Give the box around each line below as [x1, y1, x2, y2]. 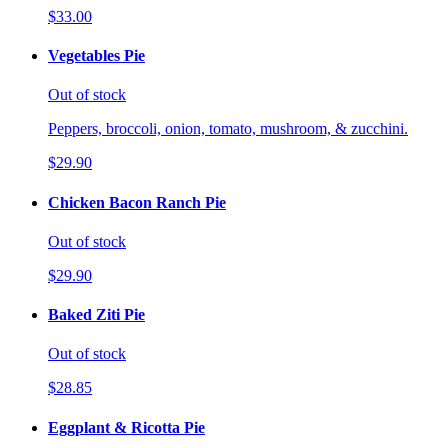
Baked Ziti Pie [48, 306, 145, 324]
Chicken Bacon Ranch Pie [48, 193, 226, 211]
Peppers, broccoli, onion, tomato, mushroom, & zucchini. [48, 120, 408, 138]
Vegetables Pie [48, 47, 145, 65]
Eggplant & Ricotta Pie [48, 418, 205, 436]
